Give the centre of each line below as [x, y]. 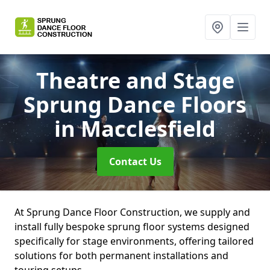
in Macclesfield [135, 129]
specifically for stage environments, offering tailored [134, 241]
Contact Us [135, 162]
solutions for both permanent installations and [121, 256]
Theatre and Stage [135, 80]
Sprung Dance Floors [135, 105]
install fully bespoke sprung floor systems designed [132, 227]
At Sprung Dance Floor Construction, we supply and [132, 212]
